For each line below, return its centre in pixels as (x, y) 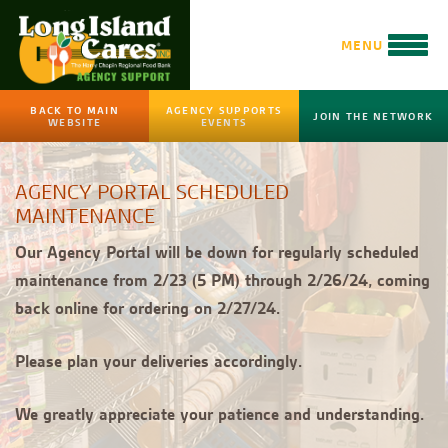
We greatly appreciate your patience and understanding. (219, 414)
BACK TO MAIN (74, 110)
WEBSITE (75, 122)
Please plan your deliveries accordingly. (161, 361)
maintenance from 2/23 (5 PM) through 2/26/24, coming (222, 280)
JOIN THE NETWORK (373, 116)
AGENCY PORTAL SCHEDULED (152, 192)
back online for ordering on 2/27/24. (150, 308)
